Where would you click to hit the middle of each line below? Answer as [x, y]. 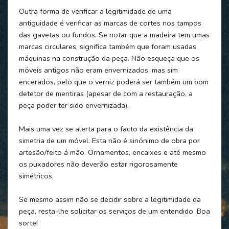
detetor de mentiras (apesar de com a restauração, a [106, 93]
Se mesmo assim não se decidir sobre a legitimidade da [110, 199]
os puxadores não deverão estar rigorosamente [98, 164]
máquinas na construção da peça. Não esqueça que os [109, 58]
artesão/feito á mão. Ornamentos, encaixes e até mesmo [112, 152]
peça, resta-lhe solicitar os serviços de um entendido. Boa [114, 211]
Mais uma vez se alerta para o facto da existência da [106, 129]
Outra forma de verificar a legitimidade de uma [95, 11]
